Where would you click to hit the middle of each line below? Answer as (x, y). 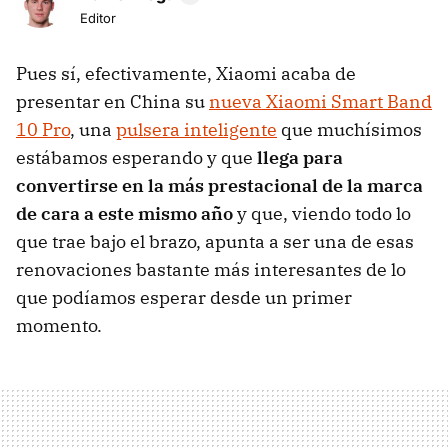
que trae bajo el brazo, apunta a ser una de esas (215, 242)
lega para (303, 158)
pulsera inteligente (196, 130)
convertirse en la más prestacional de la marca (219, 186)
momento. (61, 326)
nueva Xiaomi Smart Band (320, 102)
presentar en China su (112, 102)
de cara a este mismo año (124, 214)
